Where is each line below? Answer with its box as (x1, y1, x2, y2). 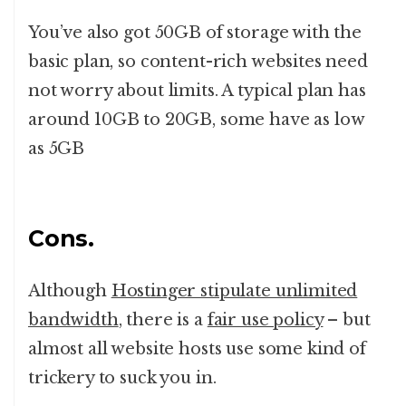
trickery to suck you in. (28, 368, 217, 389)
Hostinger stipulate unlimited (111, 281, 358, 302)
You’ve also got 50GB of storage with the (28, 23, 362, 43)
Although (28, 281, 111, 302)
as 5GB (28, 139, 85, 159)
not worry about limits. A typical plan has (28, 81, 366, 101)
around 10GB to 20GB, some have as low (28, 110, 364, 130)
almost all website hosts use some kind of (28, 339, 366, 360)
